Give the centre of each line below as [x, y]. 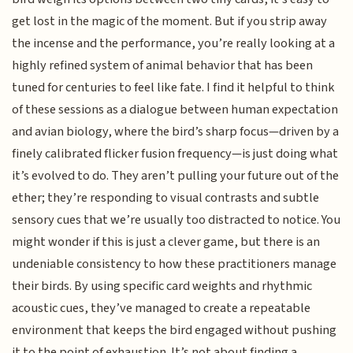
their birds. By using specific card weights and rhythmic [162, 286]
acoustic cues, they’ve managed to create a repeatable [162, 308]
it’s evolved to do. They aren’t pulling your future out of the [176, 175]
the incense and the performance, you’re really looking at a [174, 43]
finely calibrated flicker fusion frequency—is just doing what [175, 153]
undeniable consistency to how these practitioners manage [175, 264]
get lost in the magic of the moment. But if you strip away [170, 21]
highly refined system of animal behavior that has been [163, 65]
